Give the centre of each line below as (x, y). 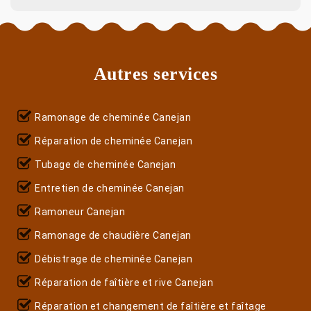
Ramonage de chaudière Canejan (113, 235)
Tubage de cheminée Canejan (105, 164)
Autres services (155, 74)
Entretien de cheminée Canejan (110, 188)
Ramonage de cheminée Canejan (113, 117)
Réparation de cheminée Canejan (114, 141)
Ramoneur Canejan (80, 211)
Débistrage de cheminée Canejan (114, 259)
